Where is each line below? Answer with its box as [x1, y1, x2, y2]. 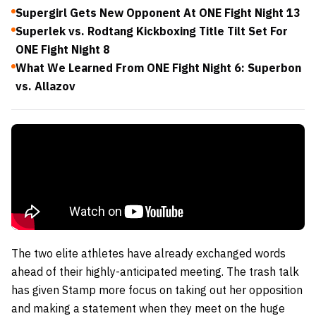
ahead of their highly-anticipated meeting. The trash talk [11, 264, 299, 279]
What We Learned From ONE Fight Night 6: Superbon [16, 60, 301, 75]
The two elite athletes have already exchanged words [11, 245, 286, 260]
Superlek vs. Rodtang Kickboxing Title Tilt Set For [16, 23, 288, 38]
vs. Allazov [16, 78, 75, 93]
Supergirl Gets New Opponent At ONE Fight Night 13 [16, 5, 300, 20]
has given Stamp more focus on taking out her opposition [11, 282, 303, 297]
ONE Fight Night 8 [16, 42, 110, 56]
